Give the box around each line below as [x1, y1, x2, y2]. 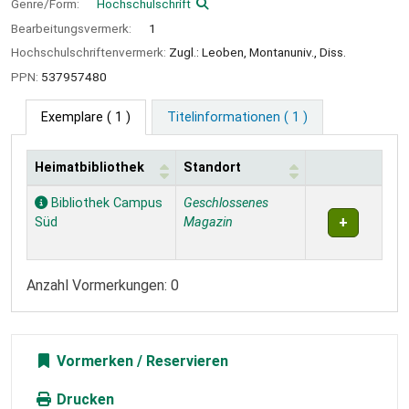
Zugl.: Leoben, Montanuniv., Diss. [169, 45, 346, 60]
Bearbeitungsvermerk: [11, 20, 134, 36]
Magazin [184, 214, 233, 230]
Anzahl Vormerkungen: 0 [26, 276, 179, 294]
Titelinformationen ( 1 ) [166, 109, 308, 125]
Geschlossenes [184, 194, 268, 211]
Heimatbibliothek [35, 159, 144, 175]
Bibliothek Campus [47, 194, 163, 211]
